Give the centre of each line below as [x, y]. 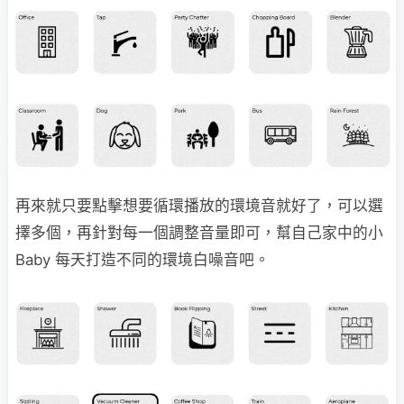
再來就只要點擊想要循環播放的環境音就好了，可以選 [199, 206]
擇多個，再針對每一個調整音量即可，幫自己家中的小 [199, 233]
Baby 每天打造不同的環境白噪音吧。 [147, 260]
